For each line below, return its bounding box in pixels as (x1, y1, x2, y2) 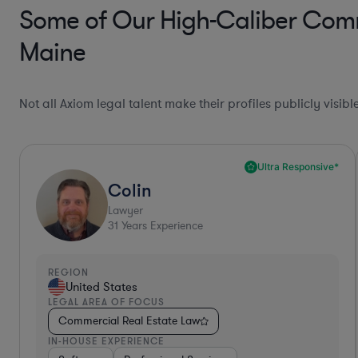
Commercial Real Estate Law (58, 313, 200, 329)
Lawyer (108, 203, 143, 219)
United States (66, 279, 137, 296)
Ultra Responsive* (257, 161, 340, 173)
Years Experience (118, 218, 203, 234)
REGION (48, 266, 89, 279)
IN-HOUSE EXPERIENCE (48, 335, 165, 348)
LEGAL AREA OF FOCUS (48, 296, 165, 308)
